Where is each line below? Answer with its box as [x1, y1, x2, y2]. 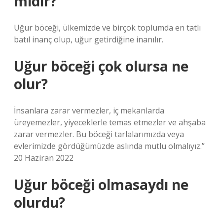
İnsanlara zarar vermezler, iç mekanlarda [14, 105, 164, 116]
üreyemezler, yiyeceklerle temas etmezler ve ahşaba [14, 117, 206, 128]
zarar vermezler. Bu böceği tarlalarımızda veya [14, 129, 184, 140]
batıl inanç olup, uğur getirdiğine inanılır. [14, 34, 163, 45]
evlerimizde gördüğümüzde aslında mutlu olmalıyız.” [14, 141, 205, 151]
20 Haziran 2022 [14, 152, 74, 163]
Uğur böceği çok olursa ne [14, 57, 188, 75]
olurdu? [14, 193, 65, 212]
